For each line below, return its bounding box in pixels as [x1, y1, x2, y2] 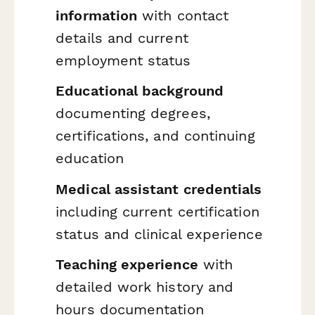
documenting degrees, [56, 105, 210, 122]
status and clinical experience [56, 225, 263, 243]
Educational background [56, 82, 224, 100]
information [56, 6, 138, 24]
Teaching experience [56, 256, 198, 274]
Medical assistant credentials [56, 180, 262, 198]
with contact [137, 6, 229, 24]
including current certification [56, 202, 259, 220]
